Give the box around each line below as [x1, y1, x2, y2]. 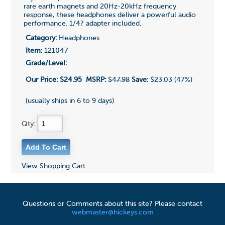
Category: [25, 35, 57, 42]
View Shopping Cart [21, 163, 85, 170]
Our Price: [25, 76, 60, 84]
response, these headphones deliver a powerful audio [23, 12, 196, 19]
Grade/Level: [25, 60, 67, 67]
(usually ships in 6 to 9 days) [25, 97, 114, 105]
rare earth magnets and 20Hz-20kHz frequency [23, 3, 176, 11]
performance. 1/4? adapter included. [23, 20, 141, 28]
